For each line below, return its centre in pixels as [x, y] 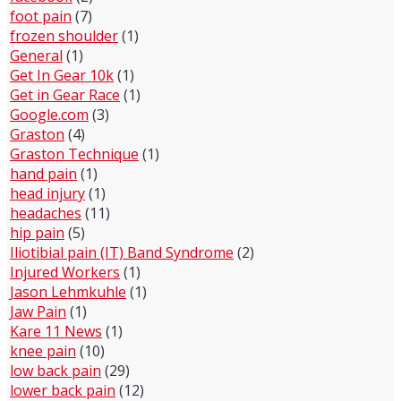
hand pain [43, 174]
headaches [46, 213]
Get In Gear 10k [62, 75]
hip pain [37, 233]
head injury [47, 193]
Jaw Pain [38, 311]
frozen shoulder [64, 36]
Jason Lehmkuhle [68, 292]
